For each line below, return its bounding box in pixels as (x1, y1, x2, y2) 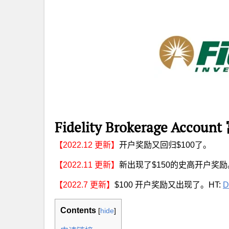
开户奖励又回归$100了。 (119, 141, 211, 149)
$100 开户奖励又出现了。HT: (114, 180, 223, 189)
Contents (60, 206, 96, 215)
